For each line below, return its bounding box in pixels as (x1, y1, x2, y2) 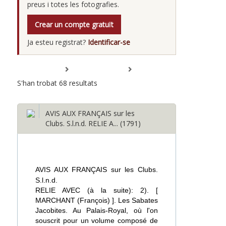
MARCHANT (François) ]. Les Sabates (35, 196, 158, 204)
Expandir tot (76, 67, 105, 73)
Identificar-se (88, 37, 130, 47)
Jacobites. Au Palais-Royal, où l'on (35, 206, 158, 214)
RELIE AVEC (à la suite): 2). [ (35, 186, 158, 194)
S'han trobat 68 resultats (17, 78, 97, 88)
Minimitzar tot (139, 67, 171, 73)
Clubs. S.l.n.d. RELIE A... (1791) (45, 119, 141, 128)
